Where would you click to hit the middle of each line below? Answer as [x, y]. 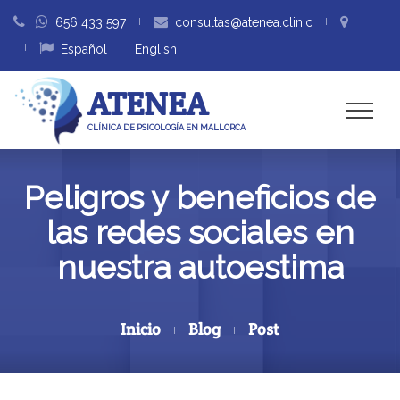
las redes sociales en [200, 232]
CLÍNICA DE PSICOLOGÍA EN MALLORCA [167, 127]
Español [84, 49]
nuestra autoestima [200, 267]
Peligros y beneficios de [200, 197]
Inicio [141, 329]
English [156, 49]
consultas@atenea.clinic [244, 23]
